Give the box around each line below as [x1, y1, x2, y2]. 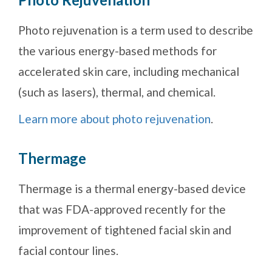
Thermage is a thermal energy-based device [18, 182, 246, 196]
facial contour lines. [18, 243, 118, 258]
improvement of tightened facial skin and [18, 223, 231, 237]
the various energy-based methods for [18, 44, 217, 58]
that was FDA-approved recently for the [18, 202, 226, 217]
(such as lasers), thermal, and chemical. [18, 85, 216, 100]
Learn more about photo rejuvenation [18, 112, 211, 126]
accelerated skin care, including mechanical [18, 64, 239, 79]
